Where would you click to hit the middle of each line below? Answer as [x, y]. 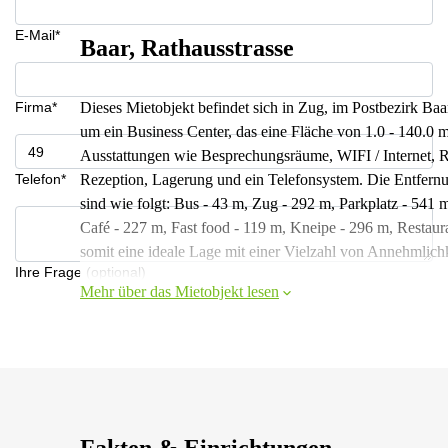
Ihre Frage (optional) [80, 272]
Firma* [36, 107]
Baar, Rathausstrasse [187, 48]
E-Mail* [37, 35]
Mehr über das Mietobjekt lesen [179, 291]
